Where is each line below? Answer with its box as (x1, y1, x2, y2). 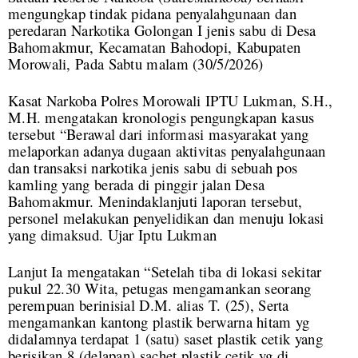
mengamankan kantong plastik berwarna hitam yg (8, 312, 310, 332)
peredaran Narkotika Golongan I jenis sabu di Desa (8, 20, 316, 41)
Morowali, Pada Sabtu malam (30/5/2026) (8, 54, 264, 74)
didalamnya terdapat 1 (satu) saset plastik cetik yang (8, 328, 323, 349)
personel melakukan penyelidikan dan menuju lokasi (8, 208, 324, 229)
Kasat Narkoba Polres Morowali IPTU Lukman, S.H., (8, 90, 333, 111)
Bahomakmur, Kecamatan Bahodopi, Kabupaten (8, 37, 301, 58)
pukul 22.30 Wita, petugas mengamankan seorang (8, 278, 312, 299)
